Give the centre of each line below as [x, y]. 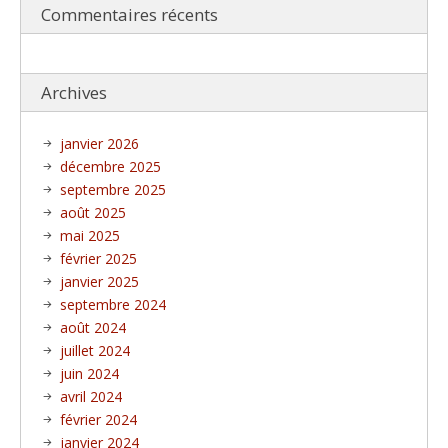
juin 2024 [89, 373]
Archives [74, 92]
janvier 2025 [99, 281]
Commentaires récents [129, 14]
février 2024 [98, 419]
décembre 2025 [110, 166]
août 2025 [93, 212]
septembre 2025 [113, 189]
